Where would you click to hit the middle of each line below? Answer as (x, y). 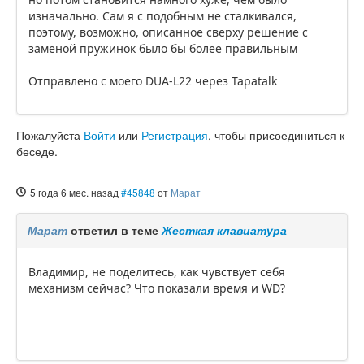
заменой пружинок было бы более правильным (163, 49)
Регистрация (175, 135)
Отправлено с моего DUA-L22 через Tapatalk (153, 81)
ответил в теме (115, 230)
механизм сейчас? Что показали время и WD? (157, 288)
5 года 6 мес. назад (74, 193)
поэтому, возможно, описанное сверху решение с (168, 32)
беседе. (37, 152)
